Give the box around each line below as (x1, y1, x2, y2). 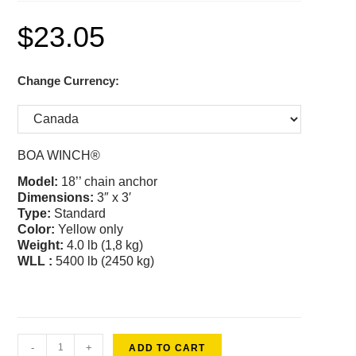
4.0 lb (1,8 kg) (64, 238, 144, 252)
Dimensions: (17, 190, 95, 204)
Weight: (17, 238, 64, 252)
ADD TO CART (129, 342, 206, 354)
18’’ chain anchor (58, 174, 158, 188)
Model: (17, 174, 59, 188)
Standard (51, 206, 106, 220)
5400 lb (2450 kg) (52, 253, 155, 268)
